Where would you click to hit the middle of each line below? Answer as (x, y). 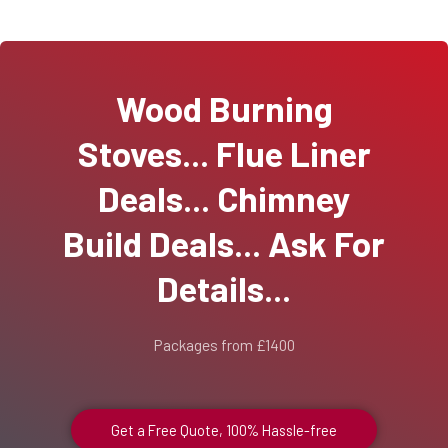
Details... (224, 287)
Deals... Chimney (224, 197)
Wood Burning (224, 107)
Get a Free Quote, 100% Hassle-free (224, 429)
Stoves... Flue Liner (224, 152)
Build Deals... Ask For (224, 242)
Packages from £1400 (224, 344)
